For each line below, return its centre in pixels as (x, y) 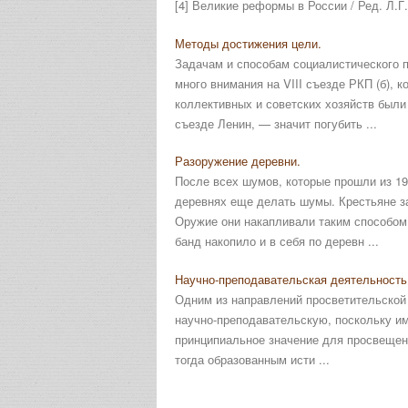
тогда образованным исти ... (252, 359)
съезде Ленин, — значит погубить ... (276, 123)
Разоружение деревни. (238, 161)
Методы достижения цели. (248, 43)
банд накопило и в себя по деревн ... (277, 241)
